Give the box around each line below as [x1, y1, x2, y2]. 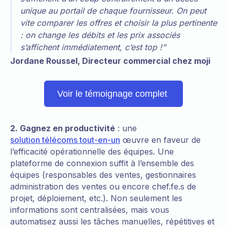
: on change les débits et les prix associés [20, 29, 180, 40]
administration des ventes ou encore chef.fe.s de [10, 181, 196, 192]
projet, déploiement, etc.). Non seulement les [10, 193, 182, 203]
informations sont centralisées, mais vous [10, 204, 169, 215]
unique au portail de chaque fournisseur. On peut [20, 5, 206, 16]
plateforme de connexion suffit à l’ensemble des [10, 158, 194, 168]
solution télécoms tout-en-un [10, 134, 120, 145]
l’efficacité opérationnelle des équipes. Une [10, 146, 174, 157]
